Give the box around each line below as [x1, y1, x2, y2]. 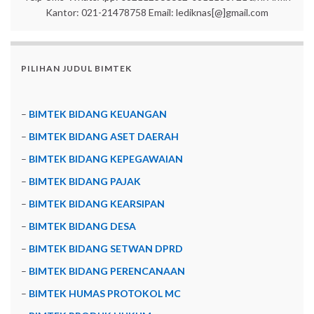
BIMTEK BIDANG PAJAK [29, 175, 141, 188]
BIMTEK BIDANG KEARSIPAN [29, 198, 165, 210]
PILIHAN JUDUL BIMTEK [21, 63, 132, 74]
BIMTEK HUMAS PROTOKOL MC [29, 287, 181, 300]
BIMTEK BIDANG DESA [29, 220, 136, 233]
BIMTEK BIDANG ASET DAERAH [29, 130, 179, 143]
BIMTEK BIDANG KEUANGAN [29, 108, 167, 121]
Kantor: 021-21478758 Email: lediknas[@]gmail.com [46, 6, 268, 19]
